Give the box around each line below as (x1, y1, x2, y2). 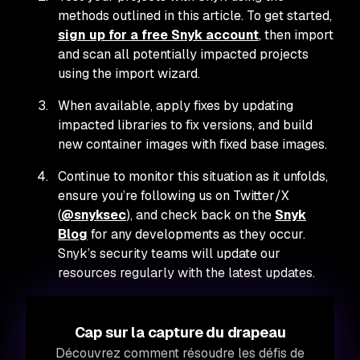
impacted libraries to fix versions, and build (58, 116, 313, 133)
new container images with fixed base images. (58, 135, 327, 153)
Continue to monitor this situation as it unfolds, (58, 167, 328, 185)
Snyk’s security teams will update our (58, 244, 280, 262)
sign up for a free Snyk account (58, 26, 259, 43)
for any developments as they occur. (88, 225, 305, 243)
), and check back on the (126, 206, 275, 223)
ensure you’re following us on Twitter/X (58, 186, 289, 204)
